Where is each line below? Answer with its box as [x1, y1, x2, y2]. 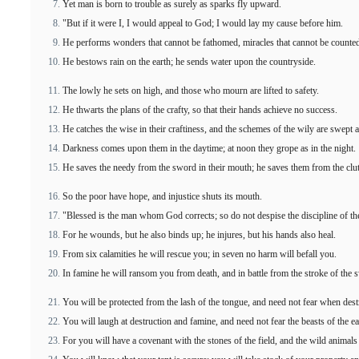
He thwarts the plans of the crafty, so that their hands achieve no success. [63, 104, 337, 115]
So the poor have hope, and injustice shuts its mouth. [63, 191, 262, 202]
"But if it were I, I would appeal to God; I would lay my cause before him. [63, 18, 343, 29]
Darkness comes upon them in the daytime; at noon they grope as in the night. [63, 143, 356, 154]
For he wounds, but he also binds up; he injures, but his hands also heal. [63, 229, 336, 240]
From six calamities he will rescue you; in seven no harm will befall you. [63, 248, 337, 260]
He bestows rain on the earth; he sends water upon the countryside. [63, 56, 316, 67]
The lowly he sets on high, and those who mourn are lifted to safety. [63, 85, 319, 96]
